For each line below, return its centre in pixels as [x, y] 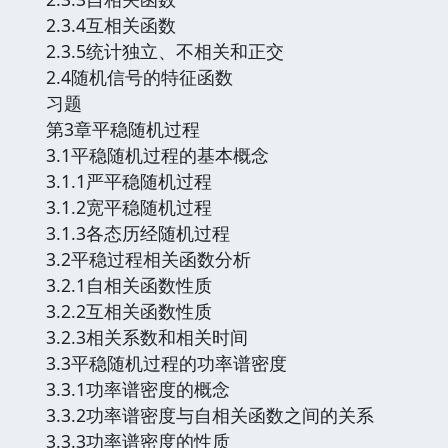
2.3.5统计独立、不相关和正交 [165, 50]
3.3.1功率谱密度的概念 [138, 388]
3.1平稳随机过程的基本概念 [157, 154]
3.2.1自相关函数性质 [129, 284]
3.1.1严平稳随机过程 [129, 180]
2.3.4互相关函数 [111, 24]
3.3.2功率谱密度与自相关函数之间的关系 [210, 414]
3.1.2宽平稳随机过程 [129, 206]
